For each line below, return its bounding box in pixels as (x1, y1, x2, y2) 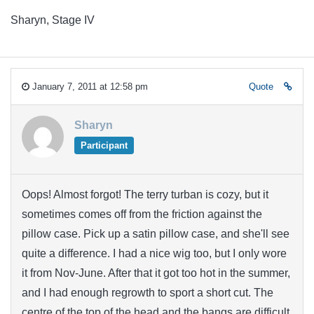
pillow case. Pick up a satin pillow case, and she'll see (22, 227, 289, 240)
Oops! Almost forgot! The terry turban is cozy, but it (22, 188, 268, 200)
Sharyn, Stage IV (11, 14, 95, 27)
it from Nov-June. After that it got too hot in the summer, (22, 266, 290, 279)
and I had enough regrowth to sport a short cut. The (22, 286, 273, 299)
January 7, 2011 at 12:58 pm (29, 81, 148, 92)
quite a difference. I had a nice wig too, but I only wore (22, 247, 287, 259)
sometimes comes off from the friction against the (22, 207, 262, 220)
